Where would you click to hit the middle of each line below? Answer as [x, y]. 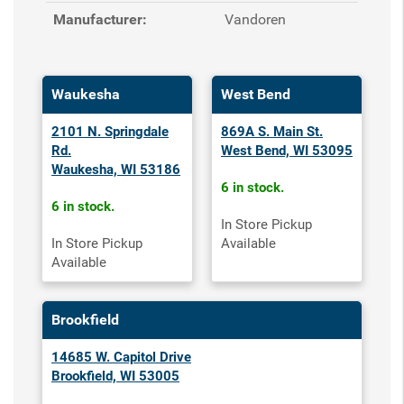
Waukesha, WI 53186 [116, 170]
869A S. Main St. [272, 132]
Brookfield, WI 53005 [115, 376]
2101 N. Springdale [110, 132]
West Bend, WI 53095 [287, 151]
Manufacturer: [100, 19]
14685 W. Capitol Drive [121, 357]
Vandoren [255, 19]
